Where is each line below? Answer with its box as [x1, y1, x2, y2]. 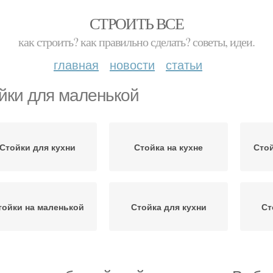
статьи [166, 55, 202, 73]
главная [54, 55, 99, 73]
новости [110, 55, 155, 73]
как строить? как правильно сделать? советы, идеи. [18, 34, 255, 50]
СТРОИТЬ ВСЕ [89, 13, 184, 34]
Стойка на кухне [134, 141, 203, 153]
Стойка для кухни [130, 200, 207, 213]
